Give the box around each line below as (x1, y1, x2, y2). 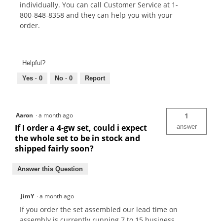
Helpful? (22, 59, 45, 67)
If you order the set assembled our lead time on (20, 204, 178, 214)
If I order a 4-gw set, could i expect (15, 122, 147, 133)
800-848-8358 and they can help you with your (20, 10, 173, 20)
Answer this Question (17, 165, 83, 173)
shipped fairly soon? (15, 143, 94, 154)
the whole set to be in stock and (15, 132, 140, 144)
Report (85, 74, 105, 82)
